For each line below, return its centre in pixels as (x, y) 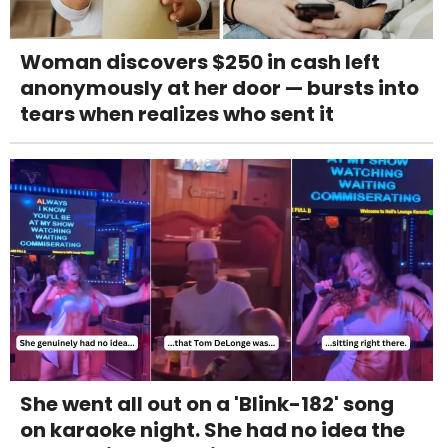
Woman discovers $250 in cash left (200, 61)
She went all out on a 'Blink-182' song (207, 403)
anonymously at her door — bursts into (219, 87)
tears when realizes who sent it (177, 113)
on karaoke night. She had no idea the (212, 429)
